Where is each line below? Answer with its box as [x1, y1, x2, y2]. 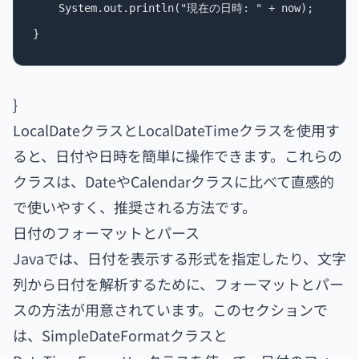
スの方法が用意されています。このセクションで [13, 299, 328, 320]
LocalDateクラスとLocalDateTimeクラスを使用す [13, 119, 340, 140]
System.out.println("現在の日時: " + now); [33, 2, 313, 14]
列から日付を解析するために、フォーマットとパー [13, 273, 344, 294]
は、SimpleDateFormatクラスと [13, 325, 228, 345]
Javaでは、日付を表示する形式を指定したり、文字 [13, 248, 346, 268]
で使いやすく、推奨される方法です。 [13, 196, 256, 217]
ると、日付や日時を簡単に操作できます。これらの [13, 145, 342, 166]
